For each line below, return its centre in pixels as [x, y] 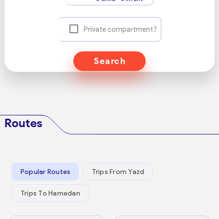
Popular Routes [45, 172]
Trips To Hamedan [50, 193]
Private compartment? [120, 29]
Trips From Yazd [118, 172]
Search [110, 61]
